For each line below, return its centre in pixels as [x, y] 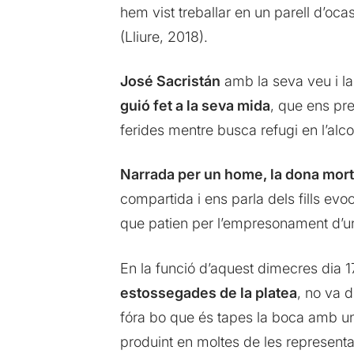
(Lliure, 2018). [164, 36]
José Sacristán [170, 81]
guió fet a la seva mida [195, 106]
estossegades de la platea [208, 292]
